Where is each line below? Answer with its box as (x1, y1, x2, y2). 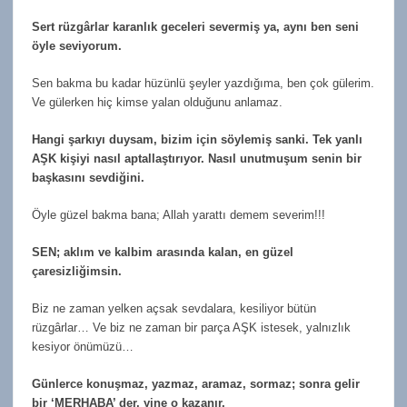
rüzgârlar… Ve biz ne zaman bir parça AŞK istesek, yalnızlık (32, 320, 351, 334)
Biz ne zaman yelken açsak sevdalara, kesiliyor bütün (32, 301, 316, 315)
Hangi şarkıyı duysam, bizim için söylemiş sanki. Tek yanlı (32, 132, 362, 146)
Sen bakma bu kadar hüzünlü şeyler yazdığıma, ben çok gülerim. (32, 75, 374, 90)
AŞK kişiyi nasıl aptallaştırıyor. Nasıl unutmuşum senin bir (32, 151, 362, 165)
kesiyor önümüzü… (32, 339, 134, 353)
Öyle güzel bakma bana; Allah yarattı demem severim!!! (32, 207, 325, 222)
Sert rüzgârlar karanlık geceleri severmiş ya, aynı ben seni (32, 19, 359, 34)
